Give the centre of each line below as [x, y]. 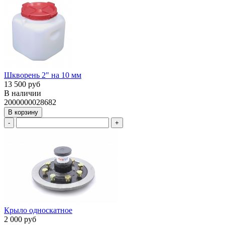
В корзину [23, 113]
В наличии [23, 93]
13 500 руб [22, 84]
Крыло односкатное [38, 210]
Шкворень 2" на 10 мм [43, 75]
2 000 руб [20, 219]
